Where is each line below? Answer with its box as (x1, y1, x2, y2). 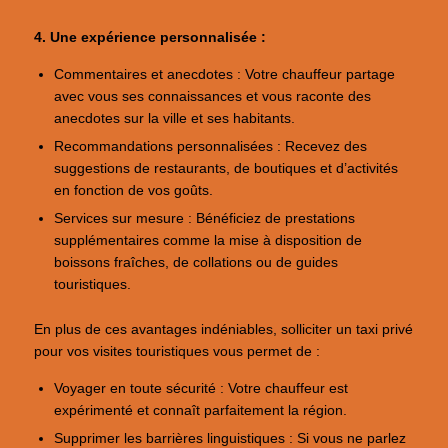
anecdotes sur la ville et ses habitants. (54, 110, 296, 126)
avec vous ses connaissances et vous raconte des (54, 88, 372, 104)
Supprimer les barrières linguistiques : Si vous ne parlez (54, 430, 407, 446)
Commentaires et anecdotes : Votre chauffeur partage (54, 66, 396, 82)
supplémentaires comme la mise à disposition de (54, 232, 363, 248)
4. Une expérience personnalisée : (33, 30, 266, 46)
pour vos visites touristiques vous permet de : (33, 343, 320, 359)
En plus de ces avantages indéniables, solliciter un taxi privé (33, 321, 413, 337)
